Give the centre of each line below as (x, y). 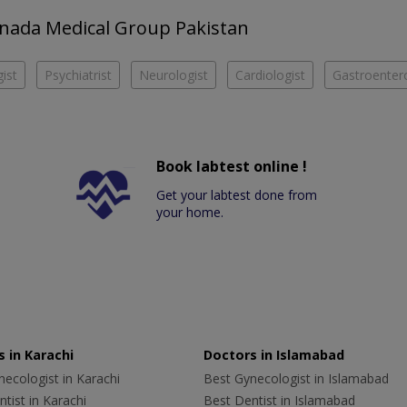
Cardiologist (270, 75)
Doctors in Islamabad (274, 355)
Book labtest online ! (232, 167)
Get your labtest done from (237, 195)
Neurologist (174, 75)
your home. (190, 213)
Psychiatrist (78, 75)
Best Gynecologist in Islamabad (296, 379)
